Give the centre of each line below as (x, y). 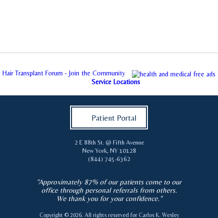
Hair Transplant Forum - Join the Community (64, 73)
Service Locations (116, 82)
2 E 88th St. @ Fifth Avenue (109, 142)
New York (94, 151)
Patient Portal (114, 118)
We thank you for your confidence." (109, 198)
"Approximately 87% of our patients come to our (109, 182)
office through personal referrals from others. (109, 190)
